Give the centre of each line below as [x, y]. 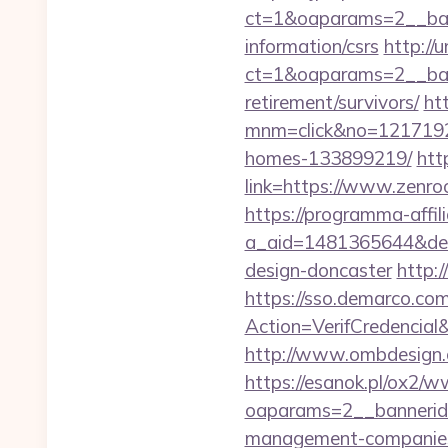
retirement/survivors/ [331, 102]
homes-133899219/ [328, 158]
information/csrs [311, 46]
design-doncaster [318, 270]
